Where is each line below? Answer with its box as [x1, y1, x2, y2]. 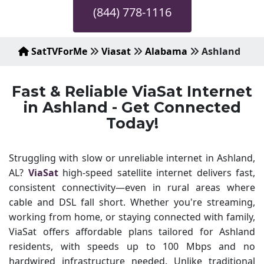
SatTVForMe [29, 45, 87, 58]
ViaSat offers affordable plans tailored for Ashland [9, 225, 255, 238]
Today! [105, 114, 159, 132]
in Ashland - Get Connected [23, 98, 241, 116]
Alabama [145, 45, 187, 58]
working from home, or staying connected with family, [9, 210, 255, 223]
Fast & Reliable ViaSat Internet [12, 82, 252, 100]
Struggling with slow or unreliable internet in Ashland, [9, 151, 255, 164]
